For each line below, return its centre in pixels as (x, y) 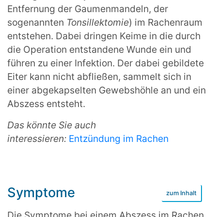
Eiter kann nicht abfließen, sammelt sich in (99, 76)
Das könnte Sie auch (52, 125)
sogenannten (37, 22)
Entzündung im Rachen (119, 138)
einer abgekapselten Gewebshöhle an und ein (107, 90)
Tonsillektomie (98, 22)
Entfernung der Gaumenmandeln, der (88, 8)
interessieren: (38, 138)
